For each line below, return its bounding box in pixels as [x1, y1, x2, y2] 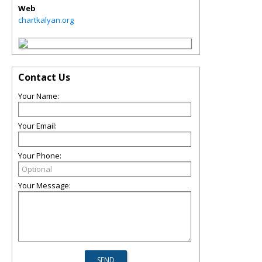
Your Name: [18, 91, 59, 101]
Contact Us [18, 71, 70, 84]
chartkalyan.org [18, 15, 74, 25]
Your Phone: [18, 150, 61, 161]
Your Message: [18, 180, 71, 191]
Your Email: [18, 120, 57, 131]
